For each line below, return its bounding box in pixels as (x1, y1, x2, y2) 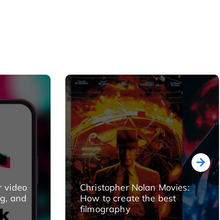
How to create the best (80, 192, 176, 204)
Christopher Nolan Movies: (80, 182, 190, 193)
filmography (80, 203, 131, 215)
